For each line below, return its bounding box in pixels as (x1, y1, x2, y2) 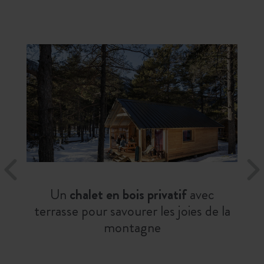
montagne (103, 217, 161, 238)
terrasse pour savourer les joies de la (34, 201, 230, 222)
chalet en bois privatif (69, 184, 187, 205)
